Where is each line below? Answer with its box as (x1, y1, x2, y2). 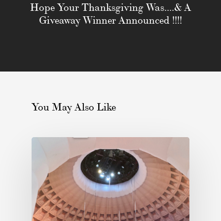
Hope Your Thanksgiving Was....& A (30, 1, 191, 14)
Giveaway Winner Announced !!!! (39, 14, 182, 27)
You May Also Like (32, 101, 116, 113)
